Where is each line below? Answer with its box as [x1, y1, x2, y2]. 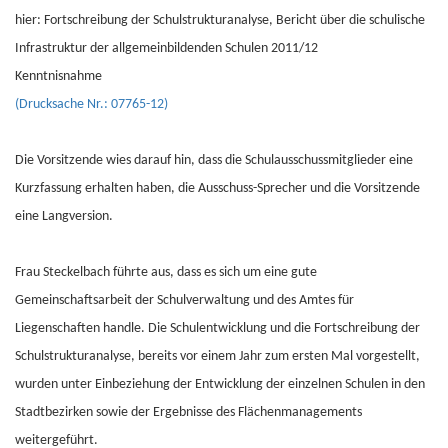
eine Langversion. [15, 209, 113, 224]
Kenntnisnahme [15, 69, 102, 84]
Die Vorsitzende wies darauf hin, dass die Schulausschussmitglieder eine [15, 153, 413, 168]
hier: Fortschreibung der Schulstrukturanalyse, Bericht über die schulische [15, 13, 425, 28]
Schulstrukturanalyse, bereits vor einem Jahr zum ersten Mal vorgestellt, [15, 349, 420, 364]
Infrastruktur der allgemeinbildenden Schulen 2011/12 [15, 41, 318, 56]
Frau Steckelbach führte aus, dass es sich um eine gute [15, 265, 317, 280]
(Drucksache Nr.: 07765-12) [15, 97, 168, 112]
